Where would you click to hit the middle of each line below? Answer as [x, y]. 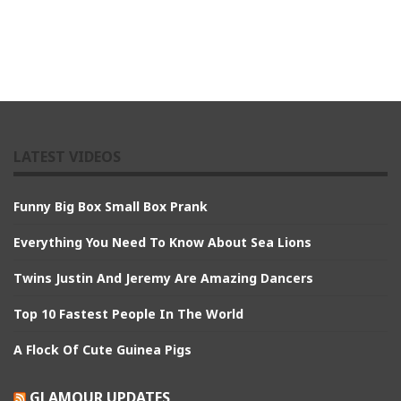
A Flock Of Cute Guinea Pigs [102, 349]
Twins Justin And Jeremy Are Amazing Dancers [163, 277]
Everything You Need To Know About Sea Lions [162, 242]
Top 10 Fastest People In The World [128, 313]
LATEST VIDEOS [67, 156]
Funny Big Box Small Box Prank [111, 206]
